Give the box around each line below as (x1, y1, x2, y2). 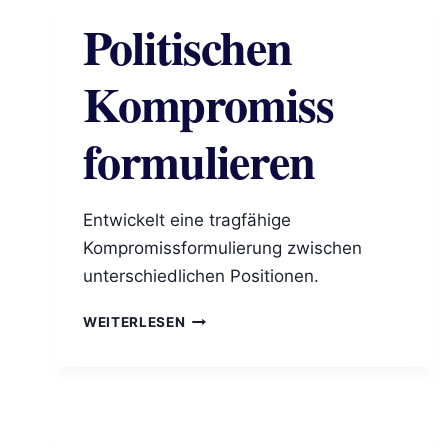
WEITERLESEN (83, 314, 186, 331)
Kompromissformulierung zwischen (83, 238, 362, 259)
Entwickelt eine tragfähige (83, 210, 291, 231)
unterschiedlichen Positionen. (83, 266, 319, 287)
